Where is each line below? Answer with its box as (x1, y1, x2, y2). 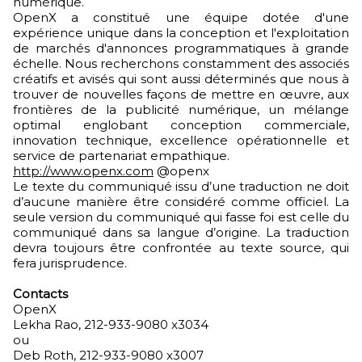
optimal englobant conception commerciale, (13, 117, 349, 133)
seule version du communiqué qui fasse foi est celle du (13, 209, 349, 225)
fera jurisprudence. (13, 255, 127, 271)
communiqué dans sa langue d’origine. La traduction (13, 225, 349, 240)
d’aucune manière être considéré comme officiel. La (13, 194, 349, 209)
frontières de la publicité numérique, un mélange (13, 102, 349, 117)
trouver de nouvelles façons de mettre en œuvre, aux (13, 86, 349, 102)
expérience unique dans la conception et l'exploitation (13, 25, 349, 40)
